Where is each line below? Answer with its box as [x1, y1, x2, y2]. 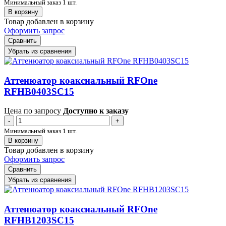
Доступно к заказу [63, 106, 129, 116]
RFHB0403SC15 [4, 86, 74, 97]
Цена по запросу [4, 106, 61, 116]
